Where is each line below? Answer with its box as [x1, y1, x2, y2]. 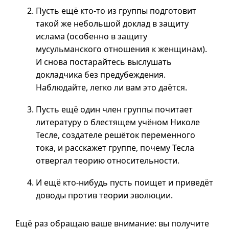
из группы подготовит [105, 5, 196, 16]
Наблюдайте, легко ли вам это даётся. [36, 82, 187, 93]
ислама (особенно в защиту [36, 31, 147, 42]
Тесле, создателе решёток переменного [36, 129, 195, 141]
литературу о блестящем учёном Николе [36, 117, 200, 128]
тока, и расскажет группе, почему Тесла [36, 142, 194, 153]
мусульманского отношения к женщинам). [36, 43, 207, 55]
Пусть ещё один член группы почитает [36, 104, 193, 115]
